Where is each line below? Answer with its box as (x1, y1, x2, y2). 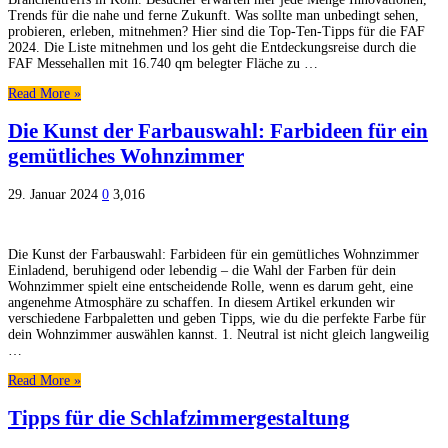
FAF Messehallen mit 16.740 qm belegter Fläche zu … (8, 55, 318, 71)
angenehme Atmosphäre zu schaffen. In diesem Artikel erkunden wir (8, 294, 395, 310)
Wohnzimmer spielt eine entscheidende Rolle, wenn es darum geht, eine (8, 278, 413, 294)
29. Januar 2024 (8, 186, 98, 202)
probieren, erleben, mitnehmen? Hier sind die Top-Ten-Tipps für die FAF (8, 23, 425, 39)
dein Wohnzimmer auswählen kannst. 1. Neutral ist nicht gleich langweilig (8, 326, 429, 342)
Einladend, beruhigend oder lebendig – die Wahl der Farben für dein (8, 262, 396, 278)
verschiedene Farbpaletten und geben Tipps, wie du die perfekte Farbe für (8, 310, 426, 326)
